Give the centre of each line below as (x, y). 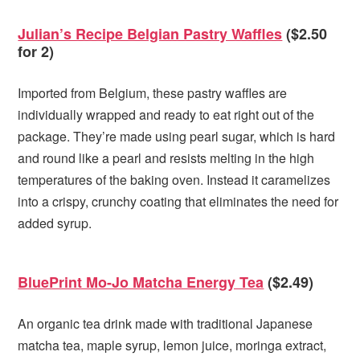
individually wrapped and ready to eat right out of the (166, 115)
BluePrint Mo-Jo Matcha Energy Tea (141, 282)
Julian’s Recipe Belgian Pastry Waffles (150, 34)
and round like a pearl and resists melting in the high (166, 158)
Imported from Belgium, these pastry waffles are (153, 93)
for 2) (36, 52)
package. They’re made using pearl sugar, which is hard (177, 137)
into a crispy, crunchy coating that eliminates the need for (178, 202)
